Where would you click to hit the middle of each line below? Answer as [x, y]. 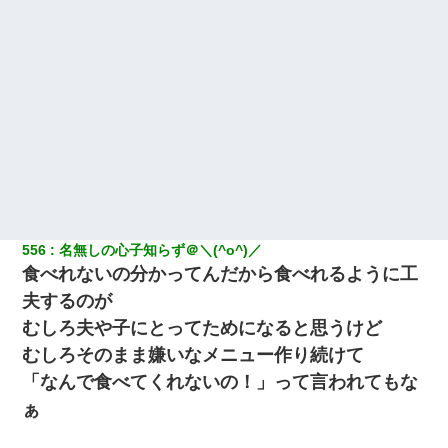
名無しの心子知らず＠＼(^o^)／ [161, 249]
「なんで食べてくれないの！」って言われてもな [220, 381]
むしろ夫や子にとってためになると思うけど [202, 327]
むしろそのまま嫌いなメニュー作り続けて [193, 354]
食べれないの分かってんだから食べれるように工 [220, 273]
